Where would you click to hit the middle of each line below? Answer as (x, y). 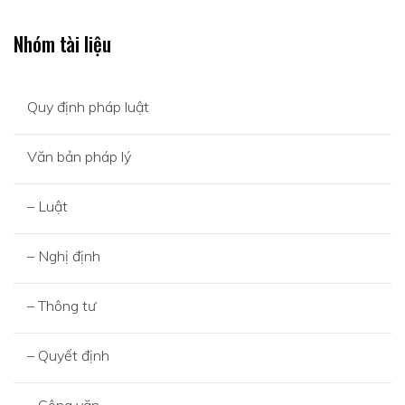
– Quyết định (68, 355)
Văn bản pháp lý (79, 156)
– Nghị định (64, 256)
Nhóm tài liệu (62, 43)
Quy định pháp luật (88, 107)
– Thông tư (61, 306)
